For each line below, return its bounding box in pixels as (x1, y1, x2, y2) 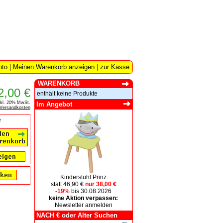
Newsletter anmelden (54, 202, 112, 209)
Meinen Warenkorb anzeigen (12, 63, 95, 71)
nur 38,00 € (83, 181, 116, 188)
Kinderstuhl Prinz (60, 174, 107, 181)
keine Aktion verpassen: (49, 195, 118, 202)
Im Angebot (36, 101, 72, 108)
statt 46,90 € (50, 181, 84, 188)
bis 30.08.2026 (70, 188, 111, 195)
